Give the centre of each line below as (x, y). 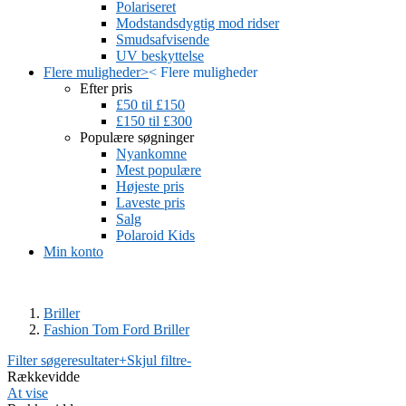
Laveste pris (150, 203)
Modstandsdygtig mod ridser (198, 23)
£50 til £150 (150, 105)
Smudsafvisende (163, 39)
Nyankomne (151, 154)
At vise (28, 393)
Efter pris (106, 88)
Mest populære (159, 170)
